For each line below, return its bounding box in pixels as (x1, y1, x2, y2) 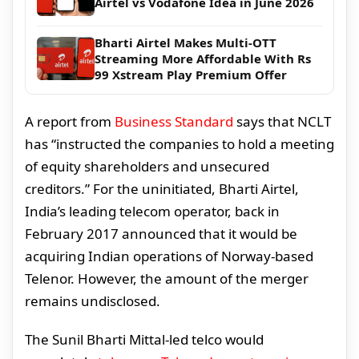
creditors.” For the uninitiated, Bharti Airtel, (25, 179, 299, 199)
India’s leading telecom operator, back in (25, 202, 280, 221)
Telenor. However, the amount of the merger (25, 269, 309, 288)
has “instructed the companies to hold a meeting (25, 135, 334, 154)
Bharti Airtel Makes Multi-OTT (95, 34, 276, 51)
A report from (25, 112, 115, 131)
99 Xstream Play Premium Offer (95, 67, 287, 83)
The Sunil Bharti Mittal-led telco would (25, 330, 264, 349)
